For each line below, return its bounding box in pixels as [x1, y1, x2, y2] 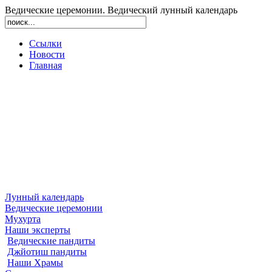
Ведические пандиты [7, 236, 95, 246]
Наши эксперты [5, 225, 70, 235]
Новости [29, 49, 65, 59]
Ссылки [29, 38, 62, 49]
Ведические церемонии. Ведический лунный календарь [5, 5, 237, 15]
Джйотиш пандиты [7, 246, 87, 257]
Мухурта [5, 214, 41, 224]
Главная [29, 60, 62, 70]
